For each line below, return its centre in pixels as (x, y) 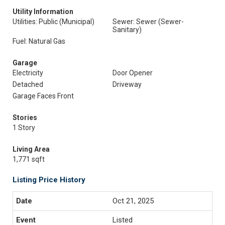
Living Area (31, 149)
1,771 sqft (29, 159)
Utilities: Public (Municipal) (53, 22)
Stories (25, 118)
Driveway (127, 84)
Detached (28, 84)
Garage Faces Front (43, 96)
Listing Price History (49, 180)
